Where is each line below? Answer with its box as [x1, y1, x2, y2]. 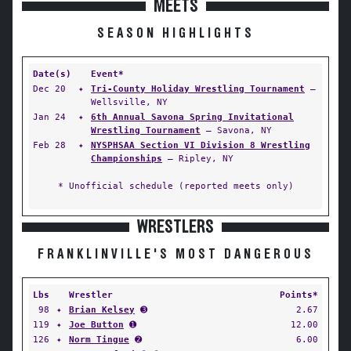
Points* [280, 289, 318, 300]
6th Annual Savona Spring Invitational [91, 111, 294, 122]
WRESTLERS [137, 218, 214, 237]
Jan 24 [33, 111, 66, 122]
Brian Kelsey [69, 304, 135, 315]
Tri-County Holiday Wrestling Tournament [91, 83, 305, 94]
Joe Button [69, 319, 124, 330]
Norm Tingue [69, 334, 129, 345]
